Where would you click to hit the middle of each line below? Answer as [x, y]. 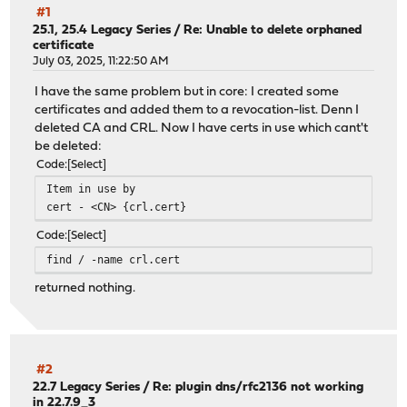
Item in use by [91, 189]
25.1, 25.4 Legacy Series [102, 30]
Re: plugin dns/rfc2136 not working [258, 388]
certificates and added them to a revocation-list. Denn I [197, 111]
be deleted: [69, 147]
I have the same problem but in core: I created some [187, 93]
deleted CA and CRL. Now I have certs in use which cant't [202, 129]
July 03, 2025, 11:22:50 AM [101, 61]
